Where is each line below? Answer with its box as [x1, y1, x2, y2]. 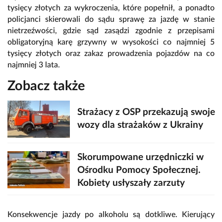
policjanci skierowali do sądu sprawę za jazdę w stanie [7, 15, 215, 23]
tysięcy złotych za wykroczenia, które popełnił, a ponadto [7, 3, 215, 12]
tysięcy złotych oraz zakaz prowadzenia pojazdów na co [7, 49, 215, 57]
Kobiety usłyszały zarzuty [77, 178, 185, 188]
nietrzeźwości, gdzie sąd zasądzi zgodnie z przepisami [7, 26, 215, 35]
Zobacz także [7, 79, 85, 93]
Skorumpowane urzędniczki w [77, 152, 204, 162]
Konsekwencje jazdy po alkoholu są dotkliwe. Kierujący [7, 210, 215, 219]
